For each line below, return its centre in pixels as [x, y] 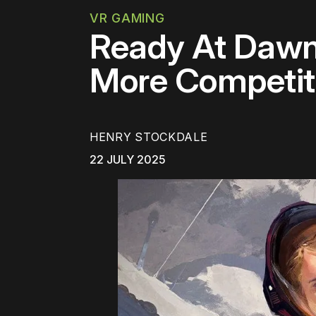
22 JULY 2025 [128, 160]
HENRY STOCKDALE [149, 137]
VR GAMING [127, 18]
